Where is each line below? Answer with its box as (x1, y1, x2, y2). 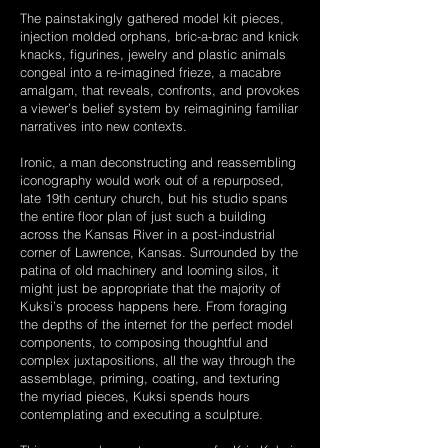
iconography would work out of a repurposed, (20, 172, 284, 188)
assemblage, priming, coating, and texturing (20, 370, 280, 386)
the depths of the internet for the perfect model (20, 316, 293, 332)
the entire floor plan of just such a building (20, 208, 266, 224)
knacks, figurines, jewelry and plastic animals (20, 46, 286, 62)
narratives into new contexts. (20, 118, 187, 134)
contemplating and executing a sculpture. (20, 406, 263, 422)
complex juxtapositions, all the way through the (20, 352, 295, 368)
